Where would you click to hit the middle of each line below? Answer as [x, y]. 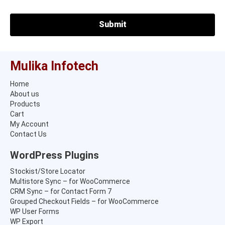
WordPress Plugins [54, 155]
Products [25, 104]
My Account [29, 124]
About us [25, 94]
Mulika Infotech [54, 66]
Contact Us [28, 134]
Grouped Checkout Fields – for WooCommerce [84, 201]
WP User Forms [35, 211]
